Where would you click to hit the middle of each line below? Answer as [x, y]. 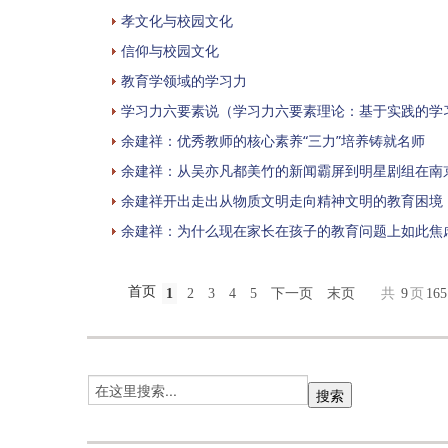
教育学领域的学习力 [184, 80]
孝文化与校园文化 [177, 20]
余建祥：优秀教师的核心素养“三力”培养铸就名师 [273, 140]
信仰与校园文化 [170, 50]
